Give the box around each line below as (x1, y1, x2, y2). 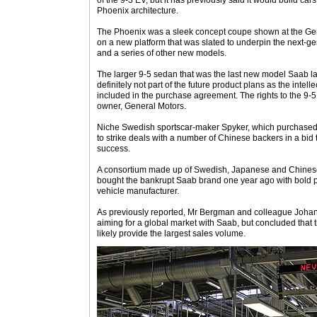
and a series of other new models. (97, 48, 226, 58)
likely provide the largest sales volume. (97, 229, 246, 238)
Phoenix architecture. (97, 6, 178, 16)
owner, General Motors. (97, 101, 186, 111)
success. (97, 144, 130, 154)
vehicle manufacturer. (97, 186, 179, 196)
